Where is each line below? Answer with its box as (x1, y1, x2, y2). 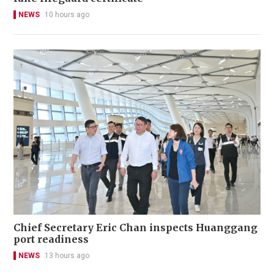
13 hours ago (45, 251, 89, 260)
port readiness (13, 232, 89, 245)
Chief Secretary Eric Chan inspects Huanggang (13, 221, 257, 234)
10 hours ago (45, 10, 89, 20)
